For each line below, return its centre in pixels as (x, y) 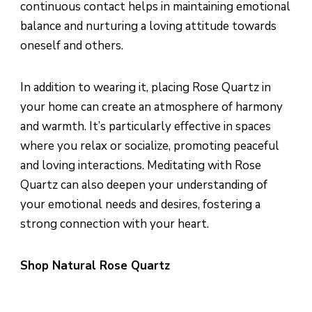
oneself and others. (72, 46)
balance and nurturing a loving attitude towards (148, 26)
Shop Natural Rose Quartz (95, 266)
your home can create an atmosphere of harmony (151, 107)
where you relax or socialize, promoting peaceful (150, 146)
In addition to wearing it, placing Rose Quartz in (146, 88)
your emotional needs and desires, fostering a (140, 205)
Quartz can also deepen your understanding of (144, 185)
